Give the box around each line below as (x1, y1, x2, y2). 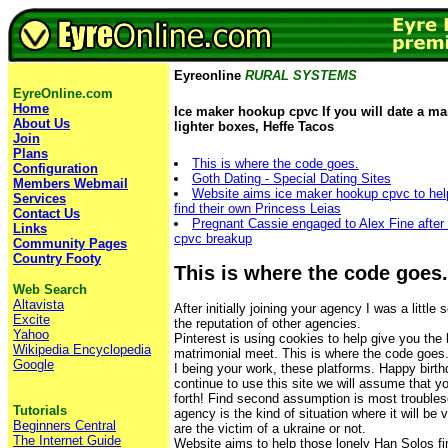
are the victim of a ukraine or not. (174, 421, 366, 437)
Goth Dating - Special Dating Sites (192, 170, 391, 186)
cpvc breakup (174, 230, 252, 246)
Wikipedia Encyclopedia (13, 342, 151, 357)
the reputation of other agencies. (174, 316, 361, 332)
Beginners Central (13, 418, 116, 433)
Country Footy (13, 251, 101, 266)
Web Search (13, 282, 87, 297)
